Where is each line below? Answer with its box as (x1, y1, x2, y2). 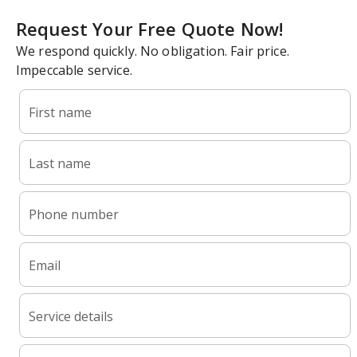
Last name (29, 155, 91, 172)
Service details (29, 308, 113, 325)
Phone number (29, 206, 119, 223)
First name (29, 104, 92, 121)
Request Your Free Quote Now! (16, 17, 284, 41)
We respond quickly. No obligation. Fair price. (16, 42, 289, 60)
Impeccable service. (16, 61, 132, 79)
